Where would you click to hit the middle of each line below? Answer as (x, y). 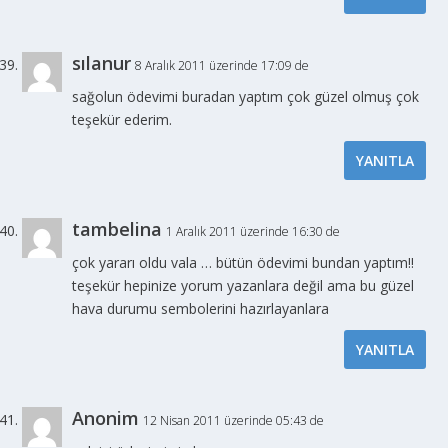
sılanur (102, 63)
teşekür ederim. (122, 120)
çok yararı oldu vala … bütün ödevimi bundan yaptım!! (243, 263)
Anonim (106, 418)
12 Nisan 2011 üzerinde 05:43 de (234, 421)
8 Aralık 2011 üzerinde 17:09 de (222, 66)
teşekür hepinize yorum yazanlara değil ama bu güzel (243, 286)
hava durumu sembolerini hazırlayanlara (201, 309)
